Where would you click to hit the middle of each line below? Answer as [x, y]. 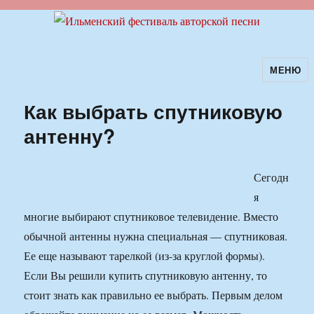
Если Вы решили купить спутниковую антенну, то [146, 275]
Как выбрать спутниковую [153, 111]
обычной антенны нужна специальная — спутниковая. [156, 236]
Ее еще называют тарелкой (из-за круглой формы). [145, 256]
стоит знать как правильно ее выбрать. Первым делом [153, 295]
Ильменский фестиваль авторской [146, 79]
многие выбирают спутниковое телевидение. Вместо [151, 217]
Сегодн [272, 177]
